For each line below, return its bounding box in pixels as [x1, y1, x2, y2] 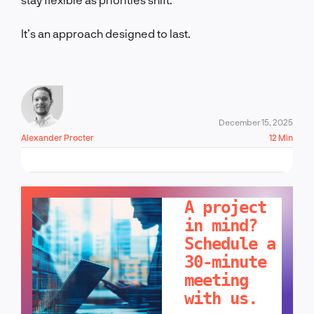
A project [184, 197, 267, 217]
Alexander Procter [21, 132, 94, 142]
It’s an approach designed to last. [21, 26, 191, 40]
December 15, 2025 [219, 116, 293, 127]
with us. [184, 288, 258, 308]
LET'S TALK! [190, 176, 238, 184]
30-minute [184, 252, 267, 272]
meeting [184, 270, 249, 290]
